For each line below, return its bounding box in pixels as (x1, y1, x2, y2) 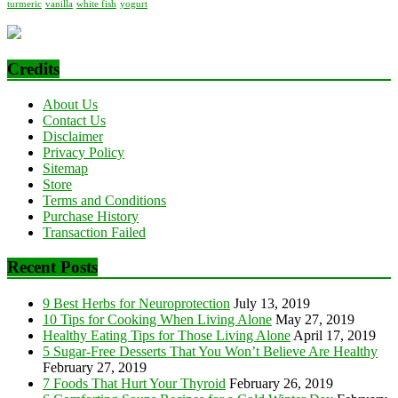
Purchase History (43, 209, 139, 225)
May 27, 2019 (275, 311, 354, 327)
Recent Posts (7, 258, 98, 277)
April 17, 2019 (293, 327, 376, 343)
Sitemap (43, 161, 88, 177)
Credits (7, 59, 60, 78)
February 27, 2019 (43, 359, 147, 375)
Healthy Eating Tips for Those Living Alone (43, 327, 291, 343)
